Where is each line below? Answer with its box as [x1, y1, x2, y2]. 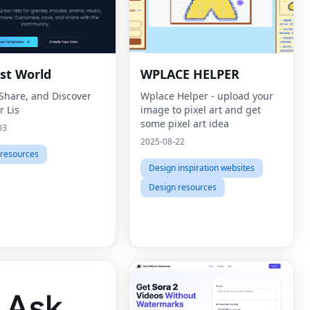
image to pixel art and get [140, 103, 261, 116]
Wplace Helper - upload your [140, 89, 273, 102]
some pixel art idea [140, 117, 229, 130]
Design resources [149, 181, 217, 193]
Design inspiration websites [149, 162, 255, 174]
